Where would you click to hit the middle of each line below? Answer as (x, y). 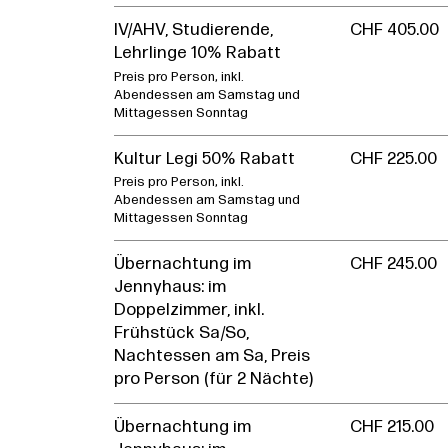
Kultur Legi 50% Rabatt (204, 159)
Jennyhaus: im (170, 288)
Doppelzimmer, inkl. (189, 311)
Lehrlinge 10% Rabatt (197, 54)
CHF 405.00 (395, 31)
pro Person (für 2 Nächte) (213, 380)
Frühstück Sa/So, (181, 334)
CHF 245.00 (394, 265)
